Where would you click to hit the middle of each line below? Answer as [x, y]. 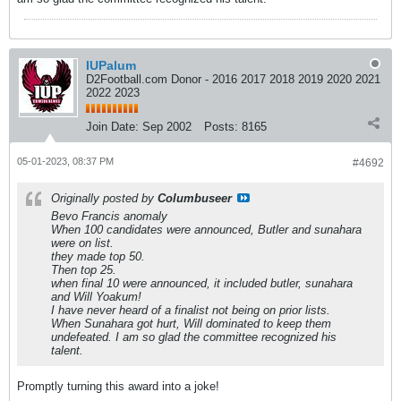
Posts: [221, 127]
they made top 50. [98, 256]
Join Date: [112, 127]
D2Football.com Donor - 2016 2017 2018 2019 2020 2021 [233, 79]
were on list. [82, 243]
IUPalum [111, 65]
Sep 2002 [167, 127]
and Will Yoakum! [96, 297]
